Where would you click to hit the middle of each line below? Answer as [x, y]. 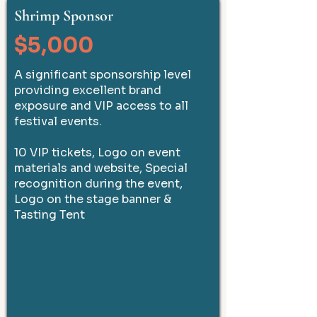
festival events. [58, 121]
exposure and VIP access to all [101, 106]
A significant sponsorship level [103, 75]
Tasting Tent [50, 215]
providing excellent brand [88, 90]
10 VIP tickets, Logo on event [97, 152]
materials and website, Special [101, 168]
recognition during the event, [98, 184]
